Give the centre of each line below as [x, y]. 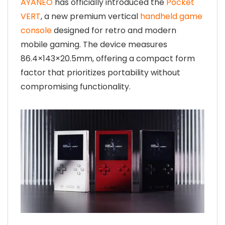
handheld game [171, 16]
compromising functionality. [76, 87]
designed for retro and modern [114, 30]
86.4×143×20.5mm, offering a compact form [108, 59]
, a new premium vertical [90, 16]
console [36, 30]
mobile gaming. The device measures [94, 44]
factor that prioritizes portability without [100, 73]
